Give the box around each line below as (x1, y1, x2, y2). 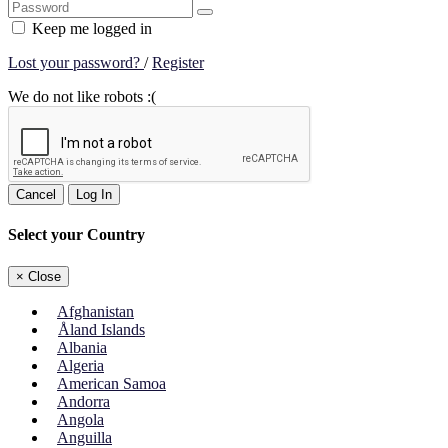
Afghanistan (57, 302, 134, 320)
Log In (76, 187, 112, 203)
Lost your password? (8, 54, 144, 72)
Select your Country (8, 226, 145, 244)
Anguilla (57, 428, 112, 446)
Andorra (57, 392, 110, 410)
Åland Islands (58, 320, 145, 338)
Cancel (16, 187, 56, 203)
